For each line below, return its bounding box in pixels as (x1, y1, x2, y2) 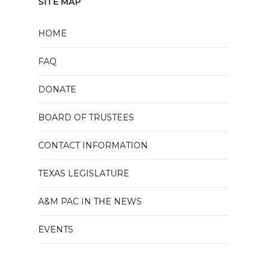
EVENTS (38, 224, 73, 235)
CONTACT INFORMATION (38, 140, 148, 151)
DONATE (38, 84, 76, 95)
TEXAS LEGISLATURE (38, 168, 129, 179)
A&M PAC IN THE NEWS (38, 196, 142, 207)
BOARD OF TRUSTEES (38, 112, 134, 123)
